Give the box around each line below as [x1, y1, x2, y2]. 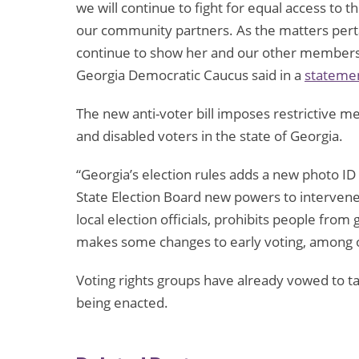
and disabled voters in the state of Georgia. [76, 127, 343, 146]
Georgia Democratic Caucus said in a [76, 66, 305, 85]
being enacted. [76, 293, 168, 313]
